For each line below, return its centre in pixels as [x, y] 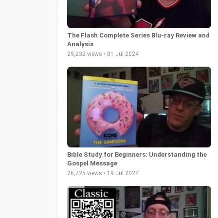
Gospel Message [92, 163]
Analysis [80, 44]
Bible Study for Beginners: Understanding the [137, 155]
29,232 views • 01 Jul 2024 [103, 54]
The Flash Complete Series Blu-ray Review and [138, 35]
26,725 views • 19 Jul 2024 [103, 173]
